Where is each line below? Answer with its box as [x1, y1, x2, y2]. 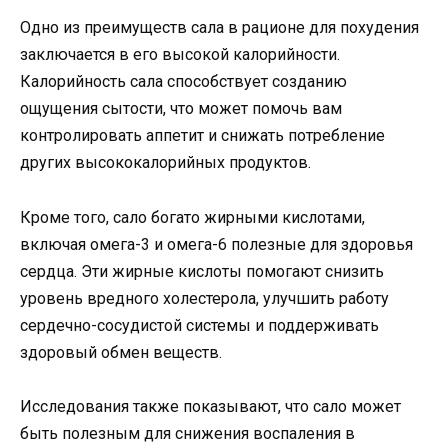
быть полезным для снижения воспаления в [20, 423, 355, 443]
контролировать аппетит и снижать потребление [20, 126, 385, 146]
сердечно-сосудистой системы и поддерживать [20, 315, 379, 335]
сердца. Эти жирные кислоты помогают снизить [20, 261, 384, 281]
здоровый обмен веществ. [20, 342, 222, 362]
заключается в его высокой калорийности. [20, 45, 340, 65]
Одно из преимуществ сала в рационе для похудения [20, 18, 419, 38]
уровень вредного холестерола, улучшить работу [20, 288, 389, 308]
